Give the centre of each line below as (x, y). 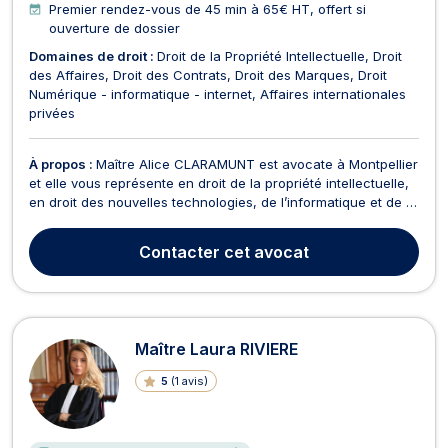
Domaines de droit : (93, 55)
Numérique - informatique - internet (140, 93)
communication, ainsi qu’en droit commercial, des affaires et (218, 220)
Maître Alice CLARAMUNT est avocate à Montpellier (257, 163)
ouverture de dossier (114, 27)
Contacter (179, 251)
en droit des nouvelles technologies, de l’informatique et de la (223, 201)
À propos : (62, 163)
